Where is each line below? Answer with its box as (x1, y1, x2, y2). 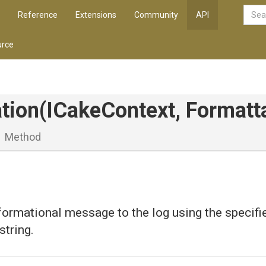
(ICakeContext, (39, 98, 186, 123)
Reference (18, 10, 58, 20)
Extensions (75, 10, 116, 20)
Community (134, 10, 178, 20)
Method (5, 131, 41, 143)
